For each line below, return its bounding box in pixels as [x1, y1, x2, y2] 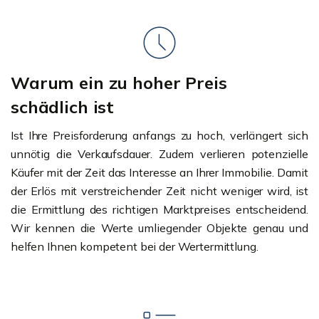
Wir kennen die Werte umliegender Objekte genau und [11, 220, 308, 235]
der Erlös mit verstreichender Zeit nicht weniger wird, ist [11, 183, 308, 198]
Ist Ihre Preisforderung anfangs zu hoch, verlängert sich [11, 127, 308, 142]
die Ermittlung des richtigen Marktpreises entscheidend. [11, 202, 308, 216]
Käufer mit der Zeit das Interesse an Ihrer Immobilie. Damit [11, 164, 308, 179]
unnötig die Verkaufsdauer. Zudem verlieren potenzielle [11, 146, 308, 161]
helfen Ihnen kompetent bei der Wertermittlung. [11, 239, 258, 253]
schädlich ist [11, 95, 115, 117]
